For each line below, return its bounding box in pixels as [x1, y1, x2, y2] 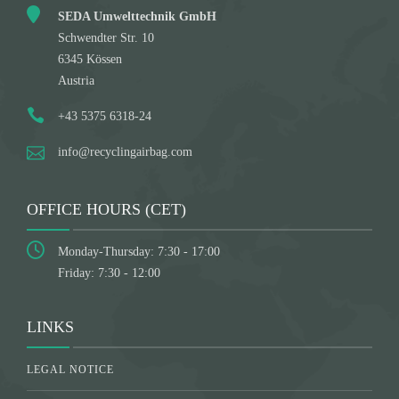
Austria [58, 73, 94, 87]
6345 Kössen [58, 52, 122, 66]
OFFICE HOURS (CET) [27, 199, 186, 218]
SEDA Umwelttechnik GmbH [58, 9, 216, 23]
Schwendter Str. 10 [58, 30, 154, 45]
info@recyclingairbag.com [58, 144, 192, 159]
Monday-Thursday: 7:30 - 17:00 [58, 244, 220, 258]
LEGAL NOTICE [27, 362, 114, 376]
